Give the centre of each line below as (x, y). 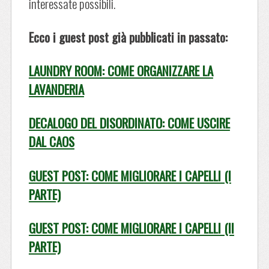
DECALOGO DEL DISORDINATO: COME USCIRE (129, 123)
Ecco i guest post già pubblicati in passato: (128, 37)
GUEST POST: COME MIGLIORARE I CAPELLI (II (131, 228)
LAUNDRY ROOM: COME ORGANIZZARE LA (121, 71)
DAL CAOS (51, 142)
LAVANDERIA (56, 89)
